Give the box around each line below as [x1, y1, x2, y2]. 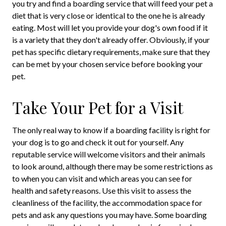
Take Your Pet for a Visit [12, 96, 183, 119]
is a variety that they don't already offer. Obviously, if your [12, 35, 210, 45]
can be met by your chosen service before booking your [12, 59, 203, 69]
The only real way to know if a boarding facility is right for [12, 125, 210, 135]
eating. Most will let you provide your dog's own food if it [12, 23, 208, 33]
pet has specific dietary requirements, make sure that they [12, 47, 210, 57]
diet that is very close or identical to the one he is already [12, 11, 205, 21]
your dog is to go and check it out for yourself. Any [12, 137, 184, 147]
